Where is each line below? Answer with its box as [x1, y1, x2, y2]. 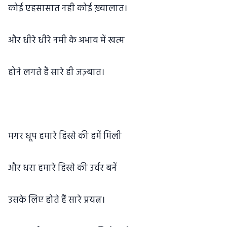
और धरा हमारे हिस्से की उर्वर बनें [8, 161, 117, 176]
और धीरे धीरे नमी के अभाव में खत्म [8, 33, 125, 48]
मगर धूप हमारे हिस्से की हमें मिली [8, 129, 122, 144]
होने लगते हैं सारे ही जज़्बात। [8, 65, 104, 80]
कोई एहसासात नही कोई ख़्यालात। [8, 2, 127, 16]
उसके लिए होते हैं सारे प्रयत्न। [8, 193, 105, 208]
